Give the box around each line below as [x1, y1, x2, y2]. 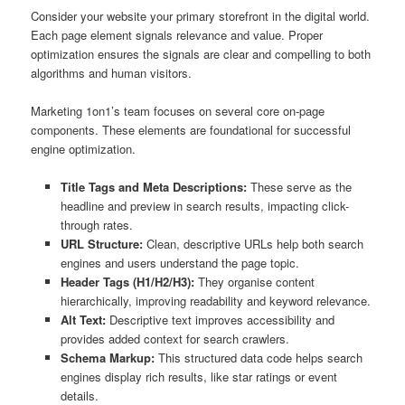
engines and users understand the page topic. [60, 254, 299, 272]
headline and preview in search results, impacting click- [60, 197, 349, 215]
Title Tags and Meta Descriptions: [60, 178, 247, 196]
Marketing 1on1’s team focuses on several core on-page [31, 102, 325, 120]
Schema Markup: [60, 349, 155, 367]
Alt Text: [60, 311, 106, 329]
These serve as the [246, 178, 352, 196]
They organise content [193, 273, 315, 291]
